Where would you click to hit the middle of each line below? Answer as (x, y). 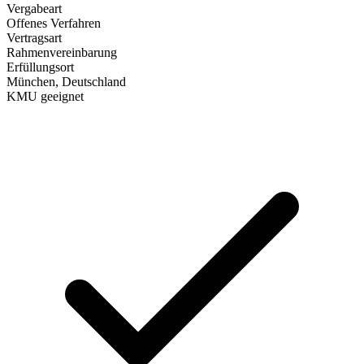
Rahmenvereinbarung (62, 52)
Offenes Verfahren (54, 23)
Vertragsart (34, 37)
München (31, 81)
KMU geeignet (45, 96)
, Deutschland (91, 81)
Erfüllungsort (40, 67)
